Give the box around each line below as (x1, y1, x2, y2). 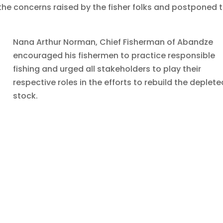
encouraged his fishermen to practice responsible (13, 50, 216, 62)
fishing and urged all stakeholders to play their (13, 63, 202, 75)
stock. (13, 90, 38, 102)
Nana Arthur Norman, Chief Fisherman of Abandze (13, 36, 214, 48)
